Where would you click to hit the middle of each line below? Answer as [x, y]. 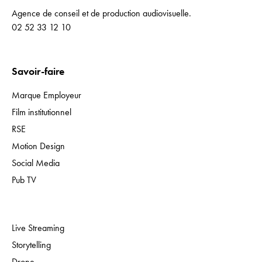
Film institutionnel [42, 112]
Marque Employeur [46, 95]
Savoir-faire [38, 71]
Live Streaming [38, 228]
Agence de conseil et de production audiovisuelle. [101, 13]
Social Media [36, 163]
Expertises [34, 204]
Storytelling [31, 245]
